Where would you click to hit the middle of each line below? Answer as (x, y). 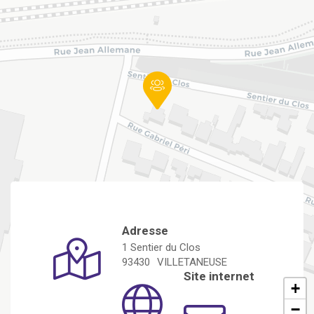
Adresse (145, 231)
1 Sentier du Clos (161, 247)
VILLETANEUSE (192, 262)
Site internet (219, 276)
